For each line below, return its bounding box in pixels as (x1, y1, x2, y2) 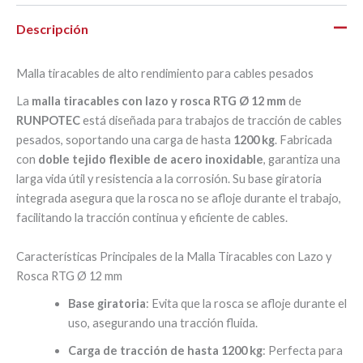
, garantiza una (263, 152, 340, 167)
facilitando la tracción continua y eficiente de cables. (16, 211, 288, 225)
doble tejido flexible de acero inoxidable (38, 152, 263, 167)
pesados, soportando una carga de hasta (16, 133, 233, 147)
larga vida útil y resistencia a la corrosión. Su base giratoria (16, 172, 322, 186)
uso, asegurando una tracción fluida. (67, 316, 258, 331)
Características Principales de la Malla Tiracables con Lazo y (16, 249, 331, 263)
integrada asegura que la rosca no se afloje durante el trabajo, (16, 191, 341, 206)
